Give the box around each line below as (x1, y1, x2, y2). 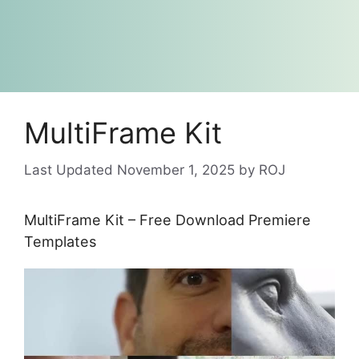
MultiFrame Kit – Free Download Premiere (24, 211, 311, 228)
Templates (24, 232, 96, 250)
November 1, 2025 (117, 161, 235, 178)
